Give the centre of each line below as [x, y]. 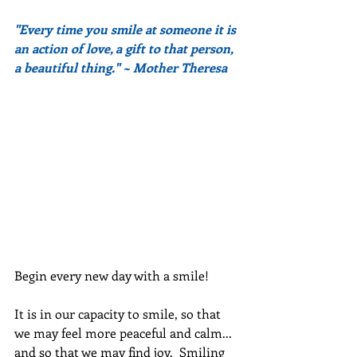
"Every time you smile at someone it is [127, 29]
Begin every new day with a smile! [112, 276]
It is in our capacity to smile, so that [119, 314]
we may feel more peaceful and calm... [125, 333]
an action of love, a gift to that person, [125, 48]
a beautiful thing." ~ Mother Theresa [121, 67]
